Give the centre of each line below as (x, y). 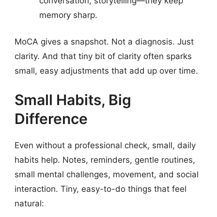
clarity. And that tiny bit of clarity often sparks (103, 56)
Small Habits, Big (73, 100)
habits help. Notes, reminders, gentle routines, (105, 160)
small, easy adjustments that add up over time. (106, 71)
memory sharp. (68, 15)
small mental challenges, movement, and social (107, 174)
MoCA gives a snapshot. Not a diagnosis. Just (104, 42)
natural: (29, 203)
